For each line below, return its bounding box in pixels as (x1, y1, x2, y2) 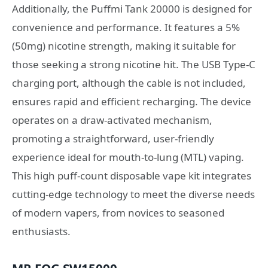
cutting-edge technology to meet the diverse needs (12, 187, 255, 202)
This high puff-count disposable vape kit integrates (12, 169, 251, 183)
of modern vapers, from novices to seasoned (12, 206, 224, 220)
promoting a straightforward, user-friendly (12, 132, 214, 146)
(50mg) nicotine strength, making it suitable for (12, 39, 236, 53)
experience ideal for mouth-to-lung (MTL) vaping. (12, 150, 244, 165)
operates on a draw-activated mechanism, (12, 113, 212, 127)
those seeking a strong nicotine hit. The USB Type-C (12, 57, 255, 72)
